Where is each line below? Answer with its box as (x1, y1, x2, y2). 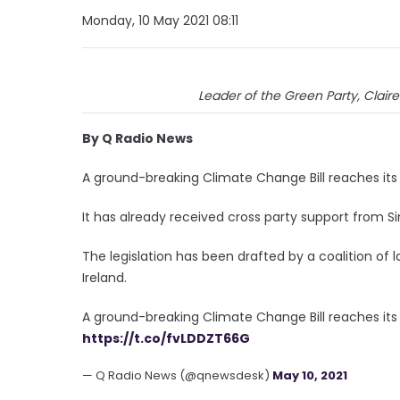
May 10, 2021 (272, 366, 347, 384)
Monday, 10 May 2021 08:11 (82, 11, 238, 29)
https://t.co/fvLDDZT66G (82, 329, 250, 347)
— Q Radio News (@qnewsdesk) (82, 366, 272, 384)
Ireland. (82, 268, 130, 287)
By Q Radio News (82, 129, 193, 147)
